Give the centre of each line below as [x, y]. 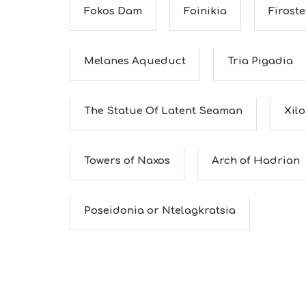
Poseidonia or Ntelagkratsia [160, 211]
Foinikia [205, 11]
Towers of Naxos [127, 161]
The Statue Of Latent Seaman [163, 111]
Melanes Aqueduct [135, 61]
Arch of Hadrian [256, 161]
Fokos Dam [113, 11]
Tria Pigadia [260, 61]
